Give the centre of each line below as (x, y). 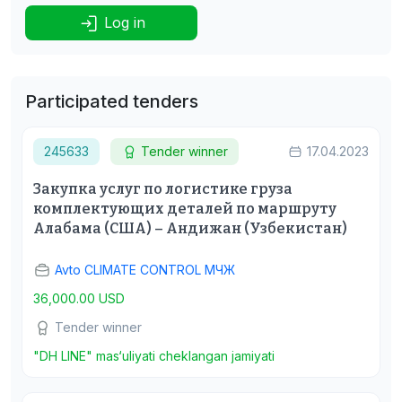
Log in (124, 22)
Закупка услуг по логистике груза (163, 189)
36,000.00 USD (79, 299)
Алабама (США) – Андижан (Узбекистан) (190, 229)
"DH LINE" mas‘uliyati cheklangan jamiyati (154, 356)
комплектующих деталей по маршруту (185, 209)
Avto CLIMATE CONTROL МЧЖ (145, 270)
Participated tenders (112, 102)
